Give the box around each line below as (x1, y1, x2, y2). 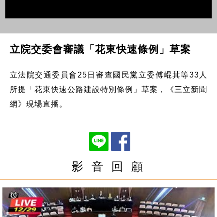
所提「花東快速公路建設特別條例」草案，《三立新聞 (9, 85, 208, 93)
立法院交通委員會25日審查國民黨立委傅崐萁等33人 (9, 70, 208, 79)
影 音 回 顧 (72, 159, 145, 173)
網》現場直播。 (9, 99, 67, 108)
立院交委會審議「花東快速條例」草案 (9, 43, 191, 55)
